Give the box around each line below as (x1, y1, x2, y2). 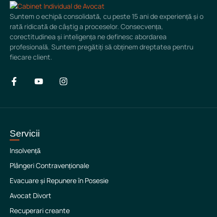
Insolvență (10, 145, 41, 155)
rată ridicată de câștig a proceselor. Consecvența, (10, 21, 163, 31)
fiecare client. (10, 52, 52, 62)
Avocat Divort (10, 190, 51, 200)
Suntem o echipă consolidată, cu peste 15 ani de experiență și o (10, 11, 203, 21)
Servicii (10, 128, 40, 139)
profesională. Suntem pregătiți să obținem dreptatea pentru (10, 42, 193, 51)
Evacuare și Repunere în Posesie (10, 175, 108, 185)
